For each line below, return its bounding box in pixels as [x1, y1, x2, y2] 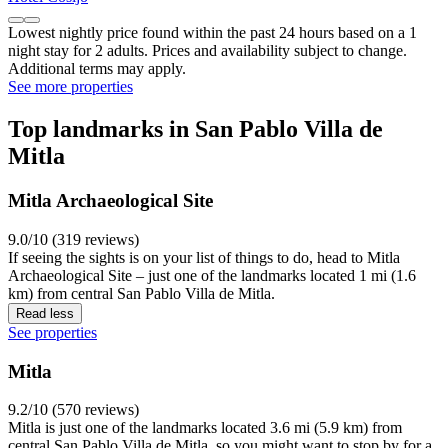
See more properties [8, 78, 133, 96]
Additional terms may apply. [8, 60, 186, 78]
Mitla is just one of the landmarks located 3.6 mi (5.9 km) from [8, 419, 402, 437]
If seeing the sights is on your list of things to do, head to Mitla [8, 248, 400, 266]
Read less [16, 305, 74, 321]
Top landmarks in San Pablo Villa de [8, 116, 383, 143]
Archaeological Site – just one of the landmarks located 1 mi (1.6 [8, 266, 416, 284]
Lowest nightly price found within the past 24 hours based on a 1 [8, 24, 417, 42]
